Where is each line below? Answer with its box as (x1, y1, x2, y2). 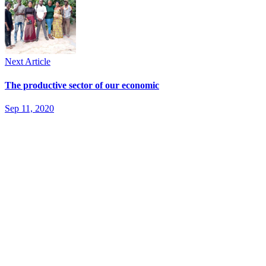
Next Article (5, 56, 50, 67)
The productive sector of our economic (5, 80, 159, 90)
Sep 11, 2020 (5, 103, 54, 113)
